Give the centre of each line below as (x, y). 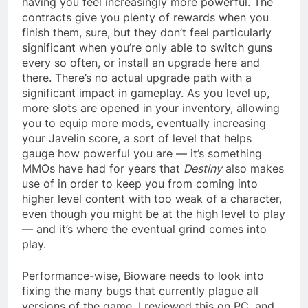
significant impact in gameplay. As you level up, (146, 92)
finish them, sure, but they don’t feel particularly (147, 32)
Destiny (203, 168)
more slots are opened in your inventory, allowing (151, 108)
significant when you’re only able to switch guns (147, 47)
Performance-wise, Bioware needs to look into (143, 275)
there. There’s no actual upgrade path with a (137, 77)
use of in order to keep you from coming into (140, 183)
